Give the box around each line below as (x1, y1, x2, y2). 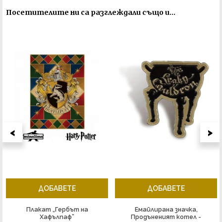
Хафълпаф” (40, 213, 74, 221)
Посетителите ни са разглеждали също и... (5, 8, 175, 17)
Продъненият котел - (131, 213, 201, 221)
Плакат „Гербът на (26, 205, 88, 213)
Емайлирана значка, (134, 205, 198, 213)
